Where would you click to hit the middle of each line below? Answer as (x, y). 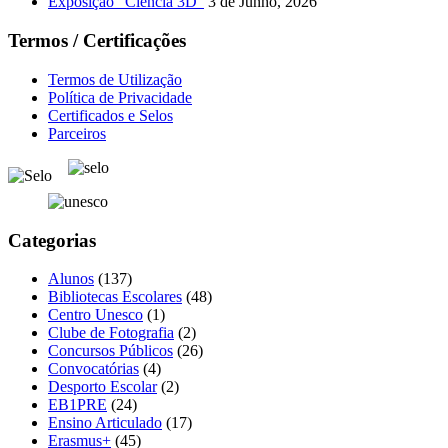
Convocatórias (93, 369)
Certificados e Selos (110, 115)
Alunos (71, 279)
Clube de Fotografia (111, 333)
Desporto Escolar (102, 387)
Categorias (52, 240)
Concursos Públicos (110, 351)
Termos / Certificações (97, 41)
